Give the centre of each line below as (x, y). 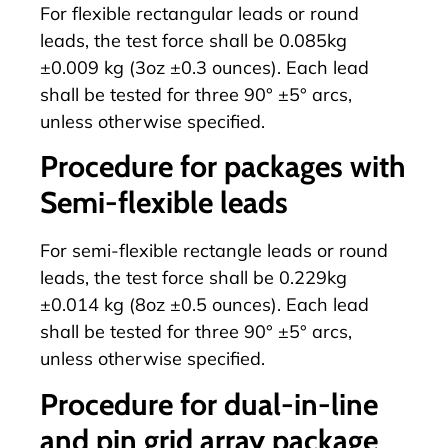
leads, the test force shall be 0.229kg (193, 278)
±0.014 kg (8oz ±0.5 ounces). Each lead (204, 305)
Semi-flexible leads (164, 203)
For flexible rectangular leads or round (199, 14)
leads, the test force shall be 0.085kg (193, 41)
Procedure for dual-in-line (209, 404)
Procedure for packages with (223, 167)
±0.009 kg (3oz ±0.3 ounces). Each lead (204, 68)
